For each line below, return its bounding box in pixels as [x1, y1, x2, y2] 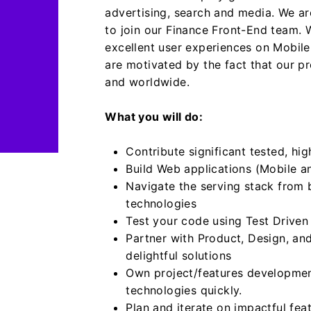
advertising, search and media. [105, 6, 278, 19]
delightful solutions [126, 249, 232, 262]
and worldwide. [105, 75, 190, 89]
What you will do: [105, 110, 203, 124]
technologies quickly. [126, 283, 242, 297]
